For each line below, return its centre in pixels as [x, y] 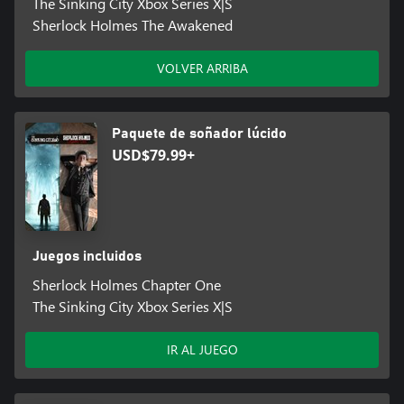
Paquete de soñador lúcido [199, 133]
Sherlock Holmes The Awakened [132, 24]
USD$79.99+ [153, 155]
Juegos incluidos [87, 256]
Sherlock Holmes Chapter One [126, 284]
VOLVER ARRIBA [202, 68]
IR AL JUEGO [202, 349]
